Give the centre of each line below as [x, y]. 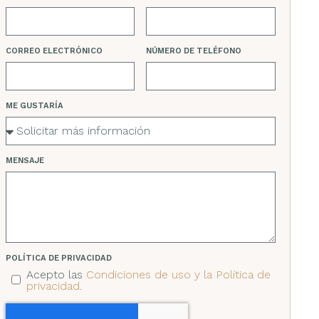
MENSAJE [25, 161]
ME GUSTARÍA [34, 106]
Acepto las [56, 274]
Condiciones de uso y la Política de [178, 274]
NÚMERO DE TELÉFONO [194, 51]
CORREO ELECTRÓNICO [54, 51]
